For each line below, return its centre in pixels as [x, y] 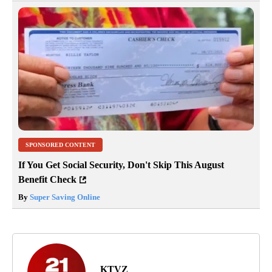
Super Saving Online [64, 197]
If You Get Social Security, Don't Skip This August [121, 165]
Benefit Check [47, 179]
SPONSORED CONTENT [60, 144]
